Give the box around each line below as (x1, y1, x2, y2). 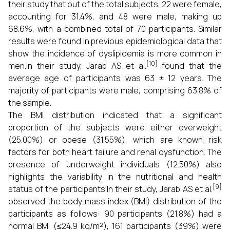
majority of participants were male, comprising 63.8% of (8, 85, 222, 96)
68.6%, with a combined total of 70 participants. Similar (8, 23, 222, 34)
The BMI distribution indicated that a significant (8, 109, 222, 121)
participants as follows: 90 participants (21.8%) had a (8, 208, 222, 219)
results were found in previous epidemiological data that (8, 35, 222, 47)
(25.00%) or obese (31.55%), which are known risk (8, 134, 222, 145)
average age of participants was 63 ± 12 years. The (8, 72, 222, 84)
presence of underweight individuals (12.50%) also (8, 159, 222, 170)
